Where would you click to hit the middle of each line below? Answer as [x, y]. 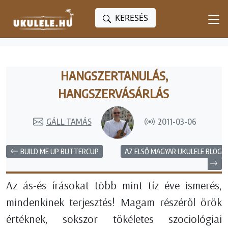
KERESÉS [131, 18]
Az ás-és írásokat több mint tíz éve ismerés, [114, 186]
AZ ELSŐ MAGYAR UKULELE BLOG [173, 151]
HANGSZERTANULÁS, [114, 76]
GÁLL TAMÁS [69, 122]
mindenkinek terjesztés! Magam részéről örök [114, 202]
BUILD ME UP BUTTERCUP [60, 151]
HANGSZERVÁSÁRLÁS [113, 93]
